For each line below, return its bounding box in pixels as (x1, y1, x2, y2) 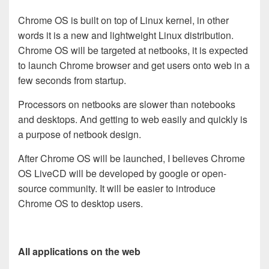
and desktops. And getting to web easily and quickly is (18, 112, 247, 126)
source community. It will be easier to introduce (18, 181, 216, 195)
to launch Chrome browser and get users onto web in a (18, 58, 250, 72)
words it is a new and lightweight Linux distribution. (18, 28, 234, 42)
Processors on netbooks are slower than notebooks (18, 97, 235, 111)
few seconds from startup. (18, 73, 126, 87)
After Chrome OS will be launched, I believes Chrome (18, 151, 245, 165)
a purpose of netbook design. (18, 127, 141, 141)
